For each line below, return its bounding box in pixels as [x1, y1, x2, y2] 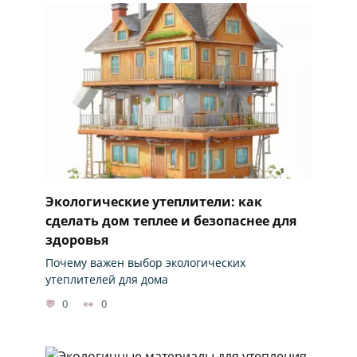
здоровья [45, 230, 108, 249]
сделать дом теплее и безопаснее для [45, 211, 296, 229]
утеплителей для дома [45, 271, 168, 287]
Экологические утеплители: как [45, 192, 262, 210]
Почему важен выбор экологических [45, 254, 245, 270]
